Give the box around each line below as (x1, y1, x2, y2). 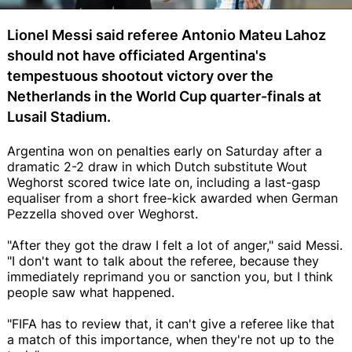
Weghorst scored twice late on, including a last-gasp (7, 174, 321, 190)
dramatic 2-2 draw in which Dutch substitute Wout (7, 158, 307, 174)
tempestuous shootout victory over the (7, 67, 273, 84)
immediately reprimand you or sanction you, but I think (7, 268, 333, 284)
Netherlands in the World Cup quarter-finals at (7, 87, 321, 104)
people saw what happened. (7, 284, 174, 300)
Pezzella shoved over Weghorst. (7, 205, 198, 222)
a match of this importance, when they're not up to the (7, 331, 334, 347)
